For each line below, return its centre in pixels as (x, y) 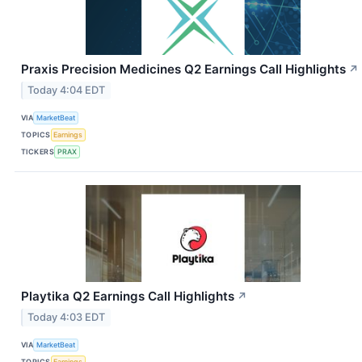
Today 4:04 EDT (67, 90)
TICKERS (38, 152)
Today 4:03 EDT (67, 317)
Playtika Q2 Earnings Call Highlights (128, 296)
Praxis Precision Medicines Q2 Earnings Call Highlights (183, 69)
